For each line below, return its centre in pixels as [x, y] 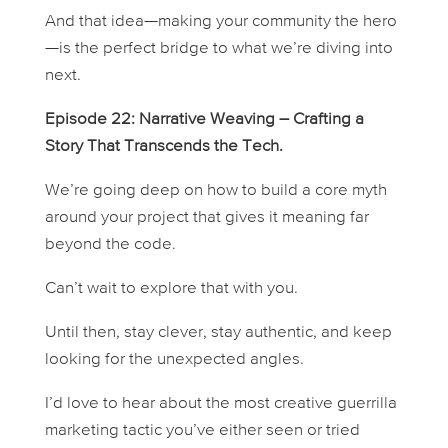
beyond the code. [110, 244]
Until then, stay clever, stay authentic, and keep [218, 332]
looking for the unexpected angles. [174, 359]
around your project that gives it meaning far [206, 217]
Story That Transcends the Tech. [163, 146]
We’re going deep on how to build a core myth [215, 190]
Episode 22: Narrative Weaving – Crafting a [204, 119]
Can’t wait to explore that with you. [171, 288]
